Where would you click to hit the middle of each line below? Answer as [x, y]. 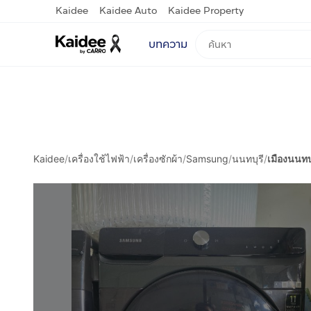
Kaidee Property [206, 11]
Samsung [207, 159]
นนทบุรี [248, 159]
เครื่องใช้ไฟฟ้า [99, 159]
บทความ [168, 44]
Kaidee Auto [128, 11]
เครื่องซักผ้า [158, 159]
